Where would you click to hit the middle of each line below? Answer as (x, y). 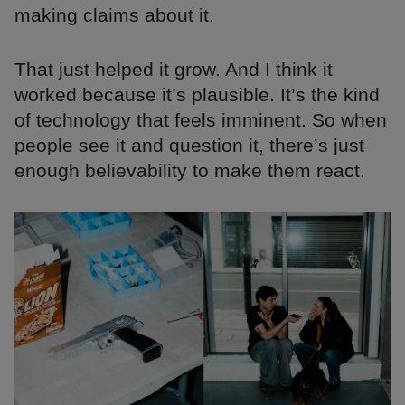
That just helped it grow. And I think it (174, 70)
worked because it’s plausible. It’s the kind (197, 95)
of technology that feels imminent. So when (201, 120)
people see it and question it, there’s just (189, 146)
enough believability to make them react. (190, 171)
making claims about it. (114, 15)
